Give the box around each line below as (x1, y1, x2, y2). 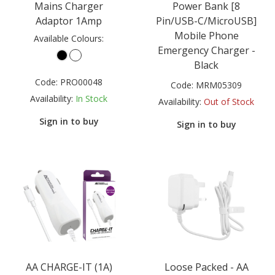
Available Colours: (34, 33, 104, 45)
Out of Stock (204, 96, 254, 108)
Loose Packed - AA (164, 260, 249, 274)
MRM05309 (196, 79, 242, 91)
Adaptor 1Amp (36, 14, 102, 28)
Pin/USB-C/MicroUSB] (156, 14, 257, 28)
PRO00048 (60, 76, 103, 88)
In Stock (76, 93, 107, 105)
